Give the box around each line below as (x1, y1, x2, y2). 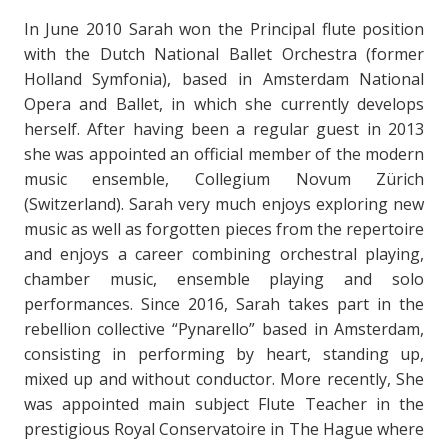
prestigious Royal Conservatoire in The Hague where (23, 417, 425, 440)
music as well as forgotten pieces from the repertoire (23, 217, 425, 240)
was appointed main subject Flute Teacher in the (23, 392, 425, 415)
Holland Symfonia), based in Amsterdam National (23, 67, 425, 90)
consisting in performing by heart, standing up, (23, 342, 425, 365)
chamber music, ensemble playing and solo (23, 267, 425, 290)
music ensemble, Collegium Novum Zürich (23, 167, 425, 190)
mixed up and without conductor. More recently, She (23, 367, 425, 390)
